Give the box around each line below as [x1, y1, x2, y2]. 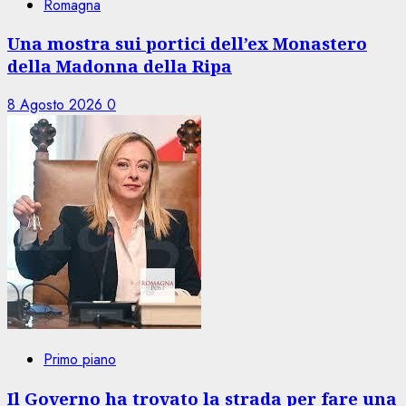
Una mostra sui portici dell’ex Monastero [7, 32, 367, 55]
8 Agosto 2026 [7, 94, 107, 116]
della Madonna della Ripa [7, 54, 232, 78]
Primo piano [43, 349, 116, 371]
